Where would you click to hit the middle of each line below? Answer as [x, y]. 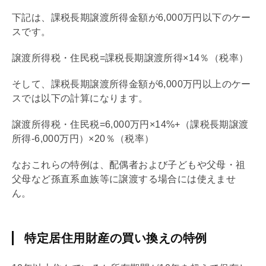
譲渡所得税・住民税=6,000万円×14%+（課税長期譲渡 [130, 124]
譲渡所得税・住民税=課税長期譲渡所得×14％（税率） [130, 58]
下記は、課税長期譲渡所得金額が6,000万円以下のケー [132, 17]
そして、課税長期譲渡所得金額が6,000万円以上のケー [132, 84]
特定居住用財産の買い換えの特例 [116, 238]
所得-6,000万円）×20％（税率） [83, 138]
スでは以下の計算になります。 [80, 98]
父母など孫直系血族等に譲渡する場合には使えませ [124, 179]
